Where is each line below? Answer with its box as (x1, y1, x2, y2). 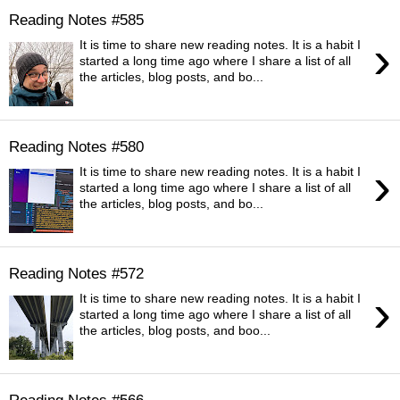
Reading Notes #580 (9, 137, 144, 155)
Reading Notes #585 (9, 10, 144, 29)
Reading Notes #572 (9, 263, 144, 282)
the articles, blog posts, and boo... (79, 323, 271, 338)
